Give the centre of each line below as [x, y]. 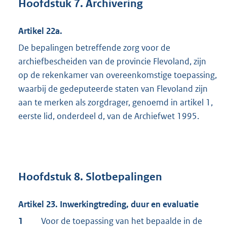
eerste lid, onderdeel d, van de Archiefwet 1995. [109, 116]
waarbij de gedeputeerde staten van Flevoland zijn [113, 89]
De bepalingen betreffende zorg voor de [94, 48]
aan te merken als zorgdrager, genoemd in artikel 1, [116, 103]
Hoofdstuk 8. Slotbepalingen [90, 177]
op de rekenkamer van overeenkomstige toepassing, [118, 75]
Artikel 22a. [40, 31]
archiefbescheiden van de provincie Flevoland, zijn [112, 62]
